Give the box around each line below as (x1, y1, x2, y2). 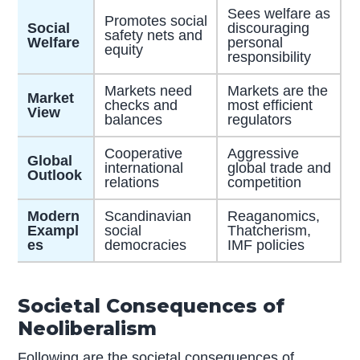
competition (227, 174, 301, 190)
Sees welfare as (227, 5, 330, 22)
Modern (27, 207, 80, 224)
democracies (104, 236, 186, 253)
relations (104, 174, 159, 190)
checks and (104, 96, 178, 113)
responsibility (227, 48, 311, 65)
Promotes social (104, 12, 207, 29)
